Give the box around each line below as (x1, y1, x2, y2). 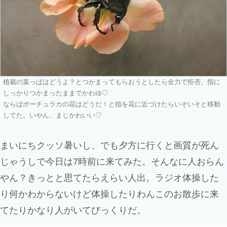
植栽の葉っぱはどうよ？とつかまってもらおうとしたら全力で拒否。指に (3, 78, 220, 86)
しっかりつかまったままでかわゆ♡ (3, 89, 108, 97)
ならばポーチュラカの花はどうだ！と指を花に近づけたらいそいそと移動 (3, 100, 220, 108)
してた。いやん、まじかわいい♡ (3, 111, 102, 119)
